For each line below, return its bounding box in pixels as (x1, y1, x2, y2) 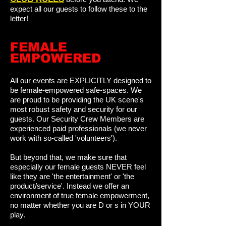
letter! (10, 14, 28, 23)
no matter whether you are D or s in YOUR (10, 201, 150, 209)
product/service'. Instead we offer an (10, 182, 129, 190)
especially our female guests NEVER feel (10, 162, 146, 171)
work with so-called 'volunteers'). (10, 134, 117, 142)
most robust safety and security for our (10, 105, 137, 114)
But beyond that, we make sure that (10, 153, 127, 161)
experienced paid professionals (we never (10, 124, 147, 133)
